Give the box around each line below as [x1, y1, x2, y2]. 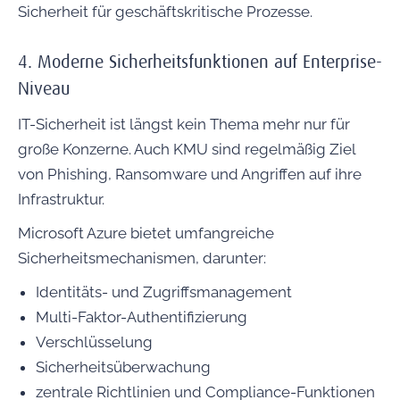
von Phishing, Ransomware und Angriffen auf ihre [18, 165, 362, 184]
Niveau [18, 79, 70, 100]
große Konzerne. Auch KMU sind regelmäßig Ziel [18, 140, 355, 159]
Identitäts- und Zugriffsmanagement [36, 283, 292, 302]
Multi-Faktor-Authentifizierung [36, 308, 247, 327]
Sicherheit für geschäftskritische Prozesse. [18, 3, 312, 21]
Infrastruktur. [18, 190, 104, 209]
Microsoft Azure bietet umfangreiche [18, 224, 274, 243]
